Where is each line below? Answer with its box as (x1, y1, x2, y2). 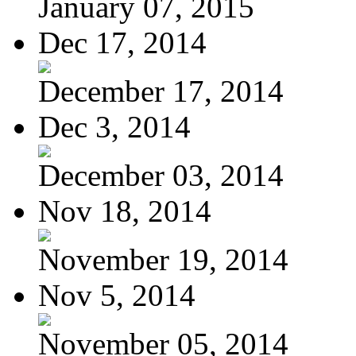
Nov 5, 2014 (38, 277, 195, 312)
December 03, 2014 (38, 157, 284, 192)
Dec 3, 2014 (38, 109, 191, 144)
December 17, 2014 (38, 73, 284, 108)
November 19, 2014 (38, 242, 288, 277)
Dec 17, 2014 (38, 25, 207, 60)
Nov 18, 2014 (38, 193, 211, 228)
